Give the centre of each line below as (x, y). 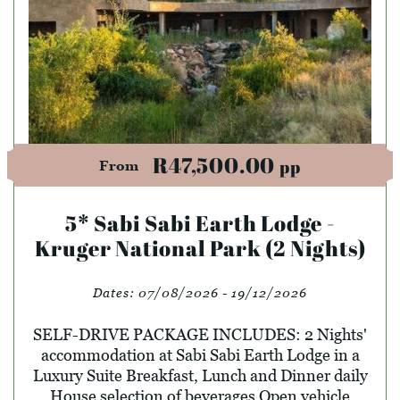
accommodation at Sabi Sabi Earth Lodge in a (200, 354)
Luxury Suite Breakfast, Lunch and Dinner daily (200, 375)
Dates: (116, 292)
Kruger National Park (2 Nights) (200, 248)
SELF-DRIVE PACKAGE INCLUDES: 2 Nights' (200, 334)
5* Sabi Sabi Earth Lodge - (200, 223)
